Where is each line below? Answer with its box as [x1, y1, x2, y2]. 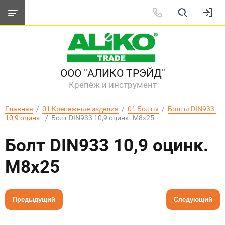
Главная [5, 105, 33, 113]
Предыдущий [13, 196, 55, 204]
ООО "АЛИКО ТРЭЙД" [60, 67, 165, 79]
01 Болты [128, 105, 159, 113]
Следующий [174, 196, 212, 204]
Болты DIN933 [168, 105, 214, 113]
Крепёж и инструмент [68, 80, 157, 90]
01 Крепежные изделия [42, 105, 119, 113]
